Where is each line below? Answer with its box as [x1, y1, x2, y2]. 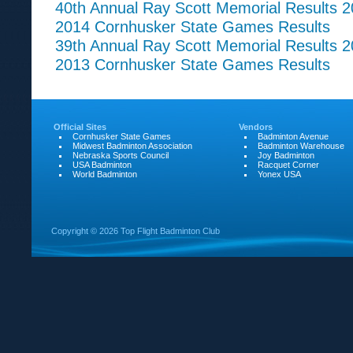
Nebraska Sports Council [72, 150, 169, 160]
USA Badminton [72, 160, 132, 169]
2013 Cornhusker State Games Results [55, 55, 330, 73]
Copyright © [51, 226, 99, 236]
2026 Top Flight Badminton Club [99, 226, 220, 236]
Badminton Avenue [258, 132, 329, 141]
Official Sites [54, 122, 106, 132]
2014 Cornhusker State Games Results [55, 17, 330, 35]
